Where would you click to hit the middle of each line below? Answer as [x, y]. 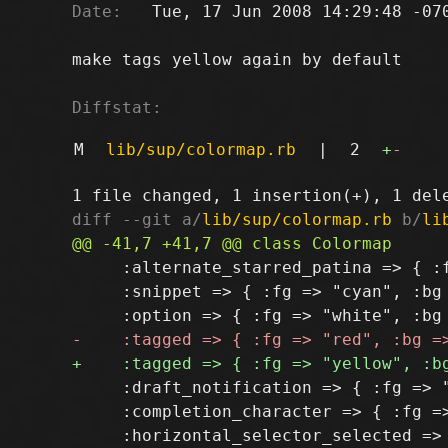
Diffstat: [117, 107]
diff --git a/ [137, 219]
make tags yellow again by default [237, 59]
